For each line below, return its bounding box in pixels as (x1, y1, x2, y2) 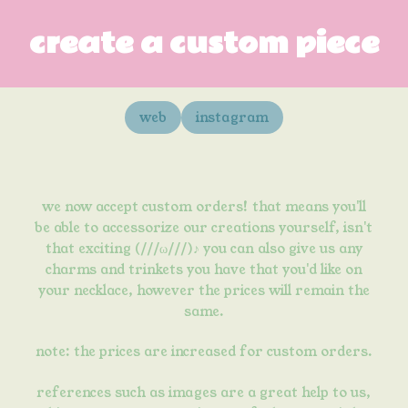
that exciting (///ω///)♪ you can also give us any (45, 239, 362, 258)
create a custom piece (28, 22, 380, 66)
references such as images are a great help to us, (36, 383, 372, 402)
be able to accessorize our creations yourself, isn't (35, 218, 373, 237)
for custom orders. (235, 342, 372, 362)
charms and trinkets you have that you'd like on (45, 260, 362, 279)
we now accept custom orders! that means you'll (41, 197, 366, 216)
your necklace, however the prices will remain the (37, 280, 370, 300)
